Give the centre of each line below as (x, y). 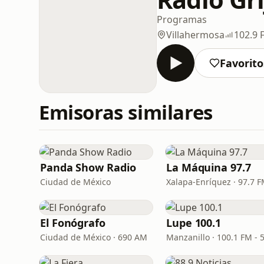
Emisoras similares (126, 112)
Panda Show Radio (88, 167)
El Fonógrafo (73, 223)
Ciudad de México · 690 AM (94, 237)
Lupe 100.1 (194, 223)
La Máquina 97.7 (209, 167)
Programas (182, 19)
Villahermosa (195, 34)
